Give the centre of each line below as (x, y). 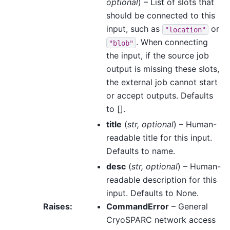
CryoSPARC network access (161, 220)
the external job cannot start (162, 82)
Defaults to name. (140, 151)
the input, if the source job (157, 56)
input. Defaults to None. (152, 193)
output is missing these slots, (162, 69)
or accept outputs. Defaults (159, 96)
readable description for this (161, 180)
